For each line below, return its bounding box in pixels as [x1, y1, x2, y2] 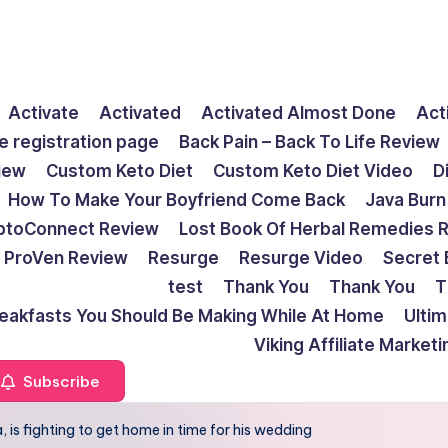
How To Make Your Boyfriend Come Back [8, 190, 345, 210]
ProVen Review [4, 248, 128, 268]
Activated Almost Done [201, 103, 396, 123]
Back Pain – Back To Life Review [179, 132, 440, 152]
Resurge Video [239, 248, 363, 268]
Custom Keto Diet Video [213, 161, 413, 181]
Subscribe [19, 371, 100, 391]
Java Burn [365, 190, 446, 210]
